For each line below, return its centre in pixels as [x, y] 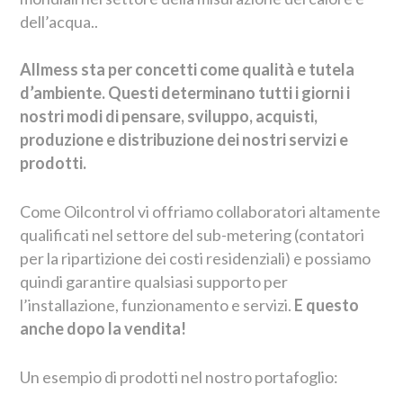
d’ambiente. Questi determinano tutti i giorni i [185, 93]
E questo [327, 305]
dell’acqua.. [59, 21]
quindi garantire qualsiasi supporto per [154, 282]
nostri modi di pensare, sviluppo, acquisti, [169, 116]
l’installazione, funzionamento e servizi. [157, 305]
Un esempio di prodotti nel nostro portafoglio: [179, 377]
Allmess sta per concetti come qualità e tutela [188, 70]
